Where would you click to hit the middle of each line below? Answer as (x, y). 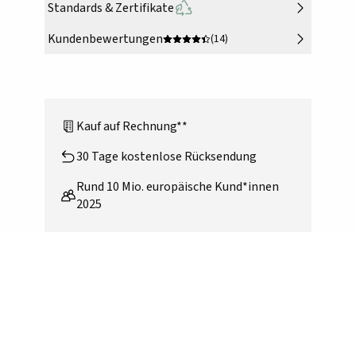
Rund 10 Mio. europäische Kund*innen (178, 187)
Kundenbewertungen (105, 39)
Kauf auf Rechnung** (132, 127)
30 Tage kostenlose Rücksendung (166, 157)
